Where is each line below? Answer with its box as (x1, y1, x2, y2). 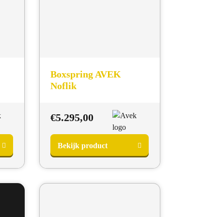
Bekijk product (58, 141, 108, 150)
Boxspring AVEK (50, 69, 122, 80)
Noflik (50, 80, 77, 92)
